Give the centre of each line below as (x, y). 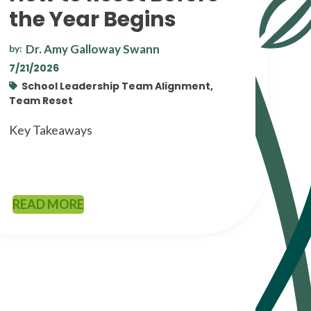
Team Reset (41, 100)
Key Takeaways (50, 129)
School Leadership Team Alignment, (117, 86)
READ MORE (48, 204)
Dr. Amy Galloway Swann (92, 49)
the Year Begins (92, 19)
